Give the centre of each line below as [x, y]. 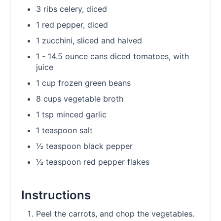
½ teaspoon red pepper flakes [93, 162]
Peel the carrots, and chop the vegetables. [116, 214]
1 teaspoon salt [64, 130]
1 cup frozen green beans [83, 83]
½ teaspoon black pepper [84, 146]
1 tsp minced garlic [71, 115]
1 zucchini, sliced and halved [89, 41]
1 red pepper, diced [72, 25]
